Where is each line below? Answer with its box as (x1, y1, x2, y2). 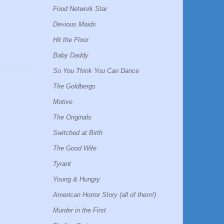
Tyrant (53, 159, 71, 167)
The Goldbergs (53, 82, 95, 90)
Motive (53, 97, 72, 105)
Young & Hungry (53, 175, 100, 183)
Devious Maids (53, 20, 96, 28)
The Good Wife (53, 144, 96, 152)
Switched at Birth (53, 128, 102, 136)
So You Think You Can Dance (53, 66, 139, 74)
